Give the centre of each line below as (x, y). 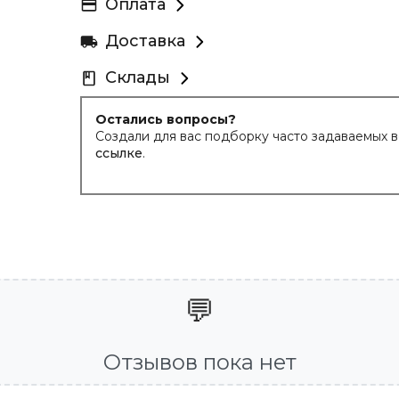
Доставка (145, 41)
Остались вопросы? (165, 119)
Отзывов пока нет (199, 362)
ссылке (118, 153)
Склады (137, 77)
